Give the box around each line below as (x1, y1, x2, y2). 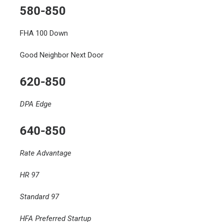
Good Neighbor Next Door (20, 51, 104, 59)
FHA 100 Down (20, 29, 68, 38)
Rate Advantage (20, 149, 71, 158)
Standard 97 (20, 192, 59, 201)
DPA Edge (20, 100, 52, 109)
